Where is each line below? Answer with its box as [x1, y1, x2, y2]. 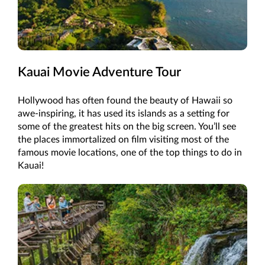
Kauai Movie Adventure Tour [18, 65, 181, 79]
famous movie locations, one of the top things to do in [18, 147, 242, 157]
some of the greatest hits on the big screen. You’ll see [18, 121, 236, 131]
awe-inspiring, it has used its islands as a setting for [18, 108, 230, 118]
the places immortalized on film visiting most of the [18, 134, 229, 144]
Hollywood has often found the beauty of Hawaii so [18, 95, 232, 105]
